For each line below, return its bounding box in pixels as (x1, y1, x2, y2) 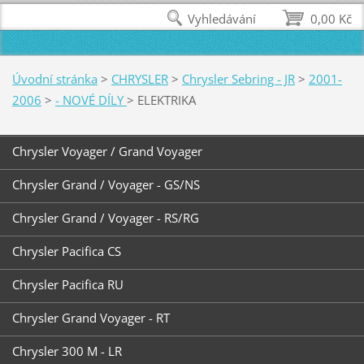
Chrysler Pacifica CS (11, 243, 121, 260)
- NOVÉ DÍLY (54, 91, 127, 108)
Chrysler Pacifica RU (11, 276, 123, 293)
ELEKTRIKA (136, 91, 196, 108)
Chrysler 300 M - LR (11, 343, 122, 360)
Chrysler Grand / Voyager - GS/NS (11, 176, 200, 193)
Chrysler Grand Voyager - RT (11, 310, 170, 327)
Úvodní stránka (11, 70, 97, 87)
